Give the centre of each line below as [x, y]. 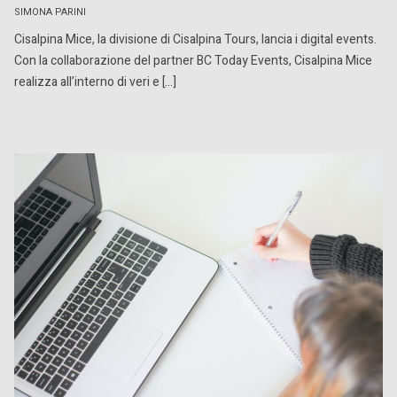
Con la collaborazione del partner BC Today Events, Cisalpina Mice [193, 61]
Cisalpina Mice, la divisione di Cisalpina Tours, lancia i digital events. [195, 40]
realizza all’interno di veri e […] [95, 82]
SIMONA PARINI [50, 13]
